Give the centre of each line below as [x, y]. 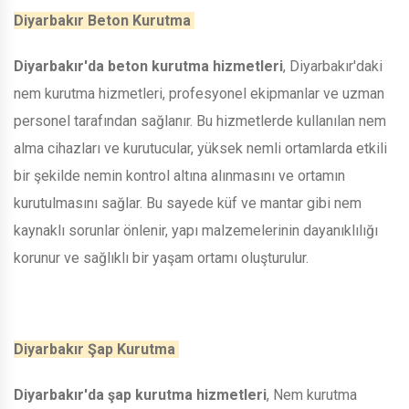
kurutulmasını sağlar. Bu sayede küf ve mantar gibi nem [188, 203]
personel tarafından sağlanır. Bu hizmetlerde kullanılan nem [200, 121]
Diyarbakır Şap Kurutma [96, 349]
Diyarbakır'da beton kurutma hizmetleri [148, 66]
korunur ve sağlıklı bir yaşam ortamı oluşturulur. [163, 257]
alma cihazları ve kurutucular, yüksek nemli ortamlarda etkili [200, 148]
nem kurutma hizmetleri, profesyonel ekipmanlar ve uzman [199, 93]
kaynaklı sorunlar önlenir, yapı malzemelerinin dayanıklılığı [196, 230]
